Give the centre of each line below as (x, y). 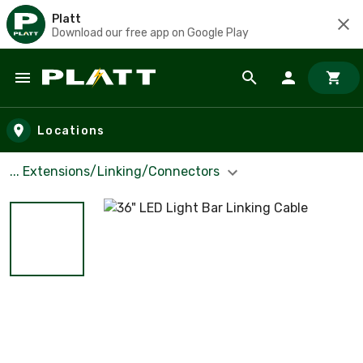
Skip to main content (85, 94)
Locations (71, 130)
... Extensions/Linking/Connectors (116, 171)
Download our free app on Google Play (150, 32)
